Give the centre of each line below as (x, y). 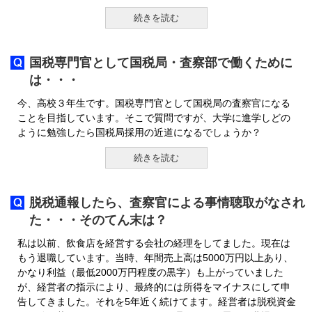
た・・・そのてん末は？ (98, 220)
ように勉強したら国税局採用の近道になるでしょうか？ (139, 132)
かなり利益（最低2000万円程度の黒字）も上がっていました (150, 272)
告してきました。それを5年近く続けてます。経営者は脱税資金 (157, 302)
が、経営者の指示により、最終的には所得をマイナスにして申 (154, 287)
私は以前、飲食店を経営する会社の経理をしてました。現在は (154, 243)
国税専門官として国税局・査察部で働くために (161, 63)
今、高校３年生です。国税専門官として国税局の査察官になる (154, 103)
